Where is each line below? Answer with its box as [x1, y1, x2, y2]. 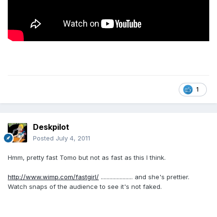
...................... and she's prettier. [99, 173, 189, 181]
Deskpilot [33, 122, 69, 132]
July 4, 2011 [56, 134, 90, 142]
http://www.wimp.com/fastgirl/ [8, 173, 99, 181]
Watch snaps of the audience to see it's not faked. [8, 183, 162, 191]
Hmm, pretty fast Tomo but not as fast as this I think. [8, 154, 166, 162]
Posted [33, 134, 56, 142]
